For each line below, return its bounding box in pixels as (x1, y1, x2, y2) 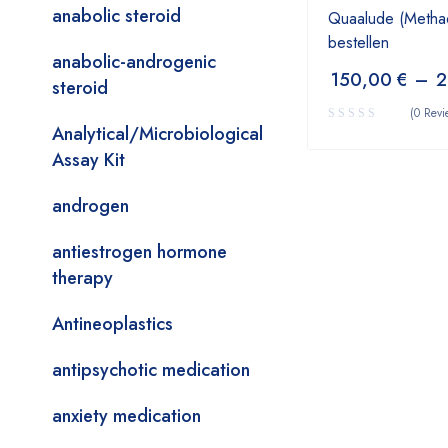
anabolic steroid (52, 3, 181, 29)
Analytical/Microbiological (52, 121, 263, 147)
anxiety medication (52, 403, 201, 429)
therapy (52, 265, 113, 291)
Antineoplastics (52, 311, 173, 337)
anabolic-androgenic (52, 49, 216, 75)
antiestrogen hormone (52, 239, 227, 265)
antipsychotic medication (52, 357, 250, 383)
